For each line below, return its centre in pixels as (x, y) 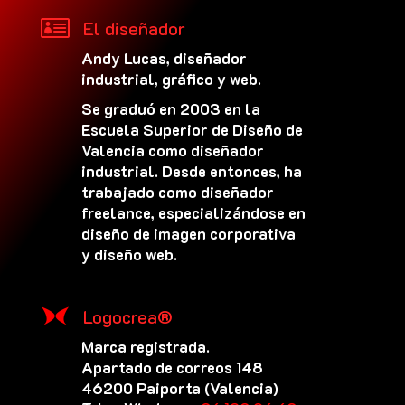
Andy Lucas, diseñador (164, 57)
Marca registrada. (145, 346)
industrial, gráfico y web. (171, 78)
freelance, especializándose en (193, 212)
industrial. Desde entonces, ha (191, 170)
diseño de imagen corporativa (188, 233)
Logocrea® (127, 316)
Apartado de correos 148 (172, 367)
